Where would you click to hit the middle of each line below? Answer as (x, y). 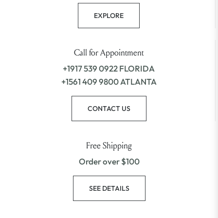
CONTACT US (109, 109)
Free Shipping (109, 146)
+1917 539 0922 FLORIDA (109, 69)
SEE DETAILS (109, 189)
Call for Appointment (109, 53)
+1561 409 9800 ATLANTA (109, 82)
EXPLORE (109, 16)
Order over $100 (109, 162)
